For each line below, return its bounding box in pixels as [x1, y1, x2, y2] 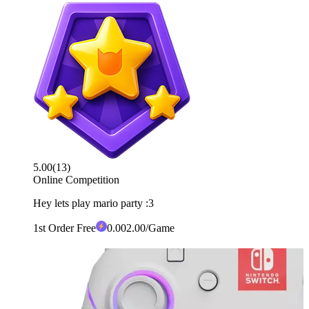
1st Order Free [33, 222, 96, 235]
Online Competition [33, 174, 119, 186]
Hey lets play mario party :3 [33, 197, 154, 210]
